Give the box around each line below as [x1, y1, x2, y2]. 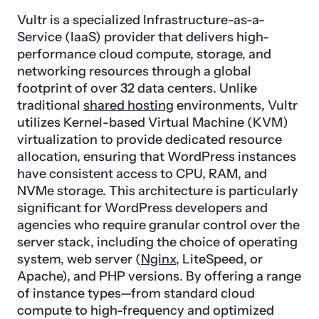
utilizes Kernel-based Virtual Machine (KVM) [17, 114, 288, 130]
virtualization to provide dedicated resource [17, 131, 282, 147]
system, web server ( [17, 251, 141, 267]
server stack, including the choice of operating [17, 234, 298, 250]
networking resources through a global [17, 63, 251, 79]
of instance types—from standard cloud [17, 285, 255, 301]
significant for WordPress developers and [17, 199, 268, 216]
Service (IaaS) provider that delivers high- [17, 28, 269, 45]
